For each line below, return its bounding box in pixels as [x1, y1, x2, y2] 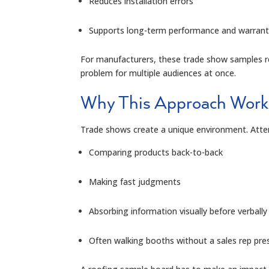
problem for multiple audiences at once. [80, 67, 237, 79]
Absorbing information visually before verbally [89, 205, 268, 217]
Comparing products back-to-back [89, 146, 223, 158]
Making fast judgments [89, 175, 181, 187]
